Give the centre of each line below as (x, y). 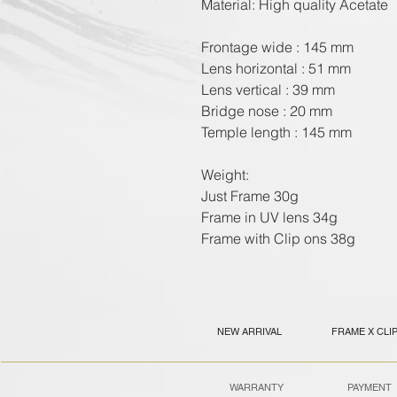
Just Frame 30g (250, 196)
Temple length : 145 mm (276, 132)
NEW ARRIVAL (249, 331)
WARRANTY (256, 387)
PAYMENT (370, 387)
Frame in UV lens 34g (269, 217)
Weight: (225, 175)
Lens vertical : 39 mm (268, 90)
